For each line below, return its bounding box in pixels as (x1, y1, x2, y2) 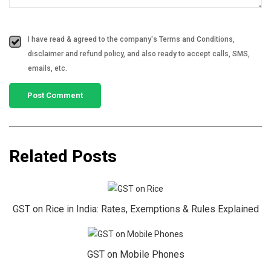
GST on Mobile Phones (87, 248, 184, 260)
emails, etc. (28, 64, 67, 73)
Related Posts (9, 146, 117, 166)
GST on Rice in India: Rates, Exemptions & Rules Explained (12, 203, 259, 215)
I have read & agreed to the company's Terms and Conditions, (28, 35, 235, 44)
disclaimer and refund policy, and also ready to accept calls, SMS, (28, 50, 250, 58)
